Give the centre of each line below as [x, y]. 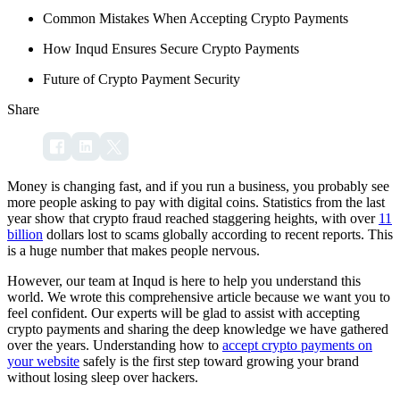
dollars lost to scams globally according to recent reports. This [218, 235]
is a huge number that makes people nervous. [135, 251]
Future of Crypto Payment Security [142, 79]
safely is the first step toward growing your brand [219, 362]
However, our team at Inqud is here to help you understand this [184, 281]
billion [25, 235]
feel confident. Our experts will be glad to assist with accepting [183, 313]
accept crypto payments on [297, 346]
